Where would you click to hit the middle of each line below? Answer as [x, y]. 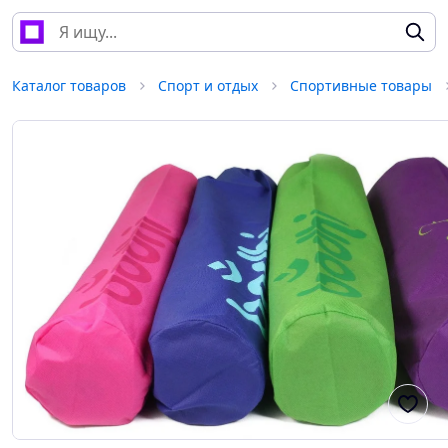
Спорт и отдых [208, 85]
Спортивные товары [361, 85]
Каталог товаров [69, 85]
